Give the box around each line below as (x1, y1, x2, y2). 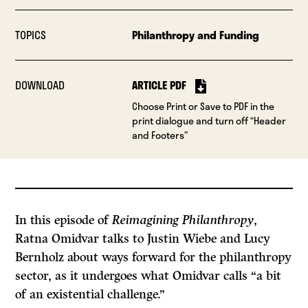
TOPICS (15, 26, 47, 43)
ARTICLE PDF (131, 76, 186, 93)
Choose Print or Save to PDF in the (131, 99, 274, 113)
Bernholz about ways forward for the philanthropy (15, 250, 292, 265)
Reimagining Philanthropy (112, 212, 254, 228)
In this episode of (15, 212, 113, 228)
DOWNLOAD (15, 76, 65, 93)
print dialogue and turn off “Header (131, 113, 286, 128)
